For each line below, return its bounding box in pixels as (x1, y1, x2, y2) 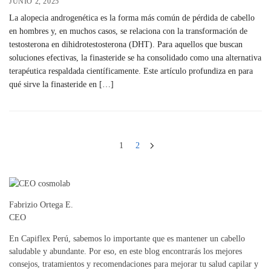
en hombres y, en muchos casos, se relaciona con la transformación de (9, 27, 247, 36)
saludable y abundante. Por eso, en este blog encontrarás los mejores (9, 247, 242, 256)
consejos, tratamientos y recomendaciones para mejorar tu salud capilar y (9, 260, 258, 269)
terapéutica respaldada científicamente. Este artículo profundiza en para (9, 67, 253, 76)
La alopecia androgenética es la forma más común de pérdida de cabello (9, 13, 255, 23)
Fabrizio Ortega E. (9, 200, 73, 210)
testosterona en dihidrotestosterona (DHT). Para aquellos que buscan (9, 40, 243, 50)
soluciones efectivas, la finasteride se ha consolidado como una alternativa (9, 53, 261, 63)
